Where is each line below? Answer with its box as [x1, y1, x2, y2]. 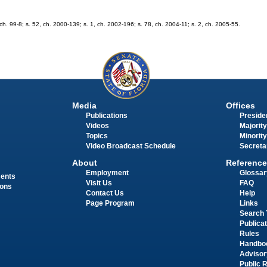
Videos [85, 122, 109, 129]
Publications [85, 112, 128, 119]
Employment [85, 169, 129, 177]
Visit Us [85, 179, 112, 187]
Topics [85, 132, 108, 139]
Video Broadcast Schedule [85, 142, 176, 150]
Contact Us [85, 190, 124, 197]
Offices [225, 101, 255, 110]
